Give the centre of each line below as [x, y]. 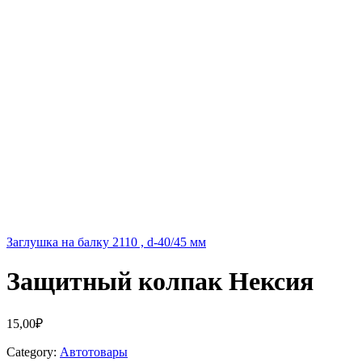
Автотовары [94, 351]
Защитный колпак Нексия [160, 282]
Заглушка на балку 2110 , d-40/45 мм [106, 242]
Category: [32, 351]
